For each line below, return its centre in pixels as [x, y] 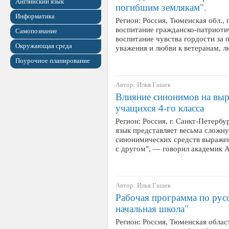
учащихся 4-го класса [160, 108]
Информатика [35, 16]
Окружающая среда [44, 46]
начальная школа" [152, 209]
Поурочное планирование [53, 61]
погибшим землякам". [161, 7]
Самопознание [36, 31]
